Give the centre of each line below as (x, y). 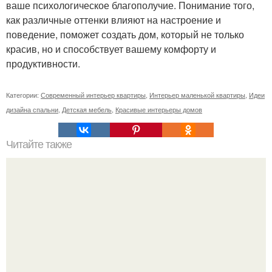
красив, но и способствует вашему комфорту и (111, 49)
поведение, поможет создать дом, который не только (125, 35)
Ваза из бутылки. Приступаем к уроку (136, 256)
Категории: (23, 95)
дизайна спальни (32, 110)
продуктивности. (43, 64)
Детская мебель (87, 110)
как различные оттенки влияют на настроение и (114, 20)
